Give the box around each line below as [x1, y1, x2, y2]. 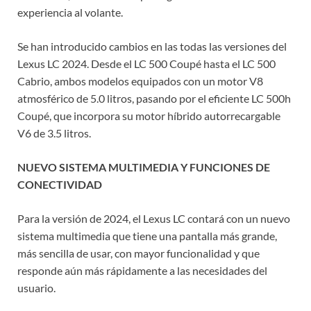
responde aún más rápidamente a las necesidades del [17, 264, 267, 278]
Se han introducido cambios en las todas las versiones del [17, 40, 287, 53]
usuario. [17, 281, 56, 295]
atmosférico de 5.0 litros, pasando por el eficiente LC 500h [17, 92, 291, 106]
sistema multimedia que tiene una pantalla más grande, [17, 229, 277, 243]
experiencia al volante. [17, 6, 123, 19]
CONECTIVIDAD [17, 178, 102, 192]
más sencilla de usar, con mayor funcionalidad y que [17, 246, 260, 260]
